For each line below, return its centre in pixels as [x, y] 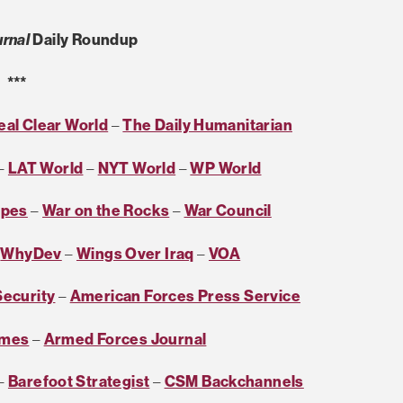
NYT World [137, 167]
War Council [228, 210]
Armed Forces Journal [125, 338]
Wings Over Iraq [135, 253]
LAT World [45, 167]
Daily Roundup [84, 40]
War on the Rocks [106, 210]
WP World [226, 167]
